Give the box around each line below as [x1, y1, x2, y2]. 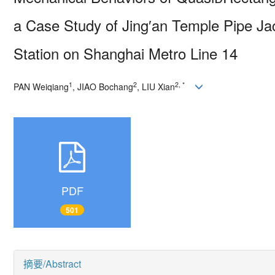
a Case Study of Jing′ [13, 14, 152, 36]
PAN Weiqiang [13, 80, 69, 93]
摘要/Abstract [23, 257, 81, 271]
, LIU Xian [136, 80, 175, 93]
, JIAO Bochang [72, 80, 133, 93]
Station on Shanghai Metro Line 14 [13, 42, 238, 64]
